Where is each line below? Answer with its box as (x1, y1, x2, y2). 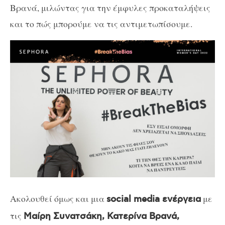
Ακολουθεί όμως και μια (10, 192, 106, 205)
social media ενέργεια (106, 194, 201, 205)
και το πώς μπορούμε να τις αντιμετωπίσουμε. (10, 17, 192, 30)
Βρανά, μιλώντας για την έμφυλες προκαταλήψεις (10, 1, 210, 14)
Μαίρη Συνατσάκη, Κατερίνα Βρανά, (24, 211, 179, 222)
